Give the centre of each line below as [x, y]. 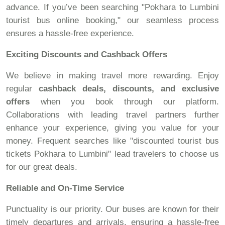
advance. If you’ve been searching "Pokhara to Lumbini [113, 7]
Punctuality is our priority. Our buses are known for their [113, 209]
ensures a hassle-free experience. [70, 33]
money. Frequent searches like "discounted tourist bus [113, 141]
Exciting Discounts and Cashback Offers [87, 54]
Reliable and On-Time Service [65, 188]
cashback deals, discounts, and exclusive [129, 89]
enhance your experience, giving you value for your [113, 128]
